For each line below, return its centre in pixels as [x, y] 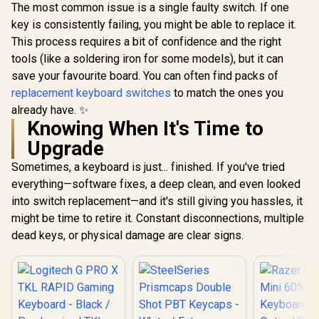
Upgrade [66, 148]
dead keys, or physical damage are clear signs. [127, 235]
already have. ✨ [50, 110]
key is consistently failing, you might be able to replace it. [154, 24]
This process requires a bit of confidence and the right [146, 41]
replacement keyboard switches [91, 93]
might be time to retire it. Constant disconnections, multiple [158, 218]
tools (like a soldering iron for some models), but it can [147, 58]
